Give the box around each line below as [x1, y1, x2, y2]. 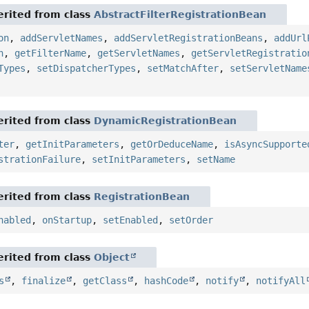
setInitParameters [92, 153, 186, 165]
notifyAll [256, 275, 306, 286]
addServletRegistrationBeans [114, 32, 263, 43]
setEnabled [103, 214, 159, 226]
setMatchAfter [147, 62, 219, 74]
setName [197, 153, 236, 165]
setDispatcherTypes [37, 62, 137, 74]
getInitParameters [26, 138, 120, 150]
